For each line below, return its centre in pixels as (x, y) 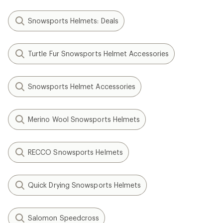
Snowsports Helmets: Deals (73, 21)
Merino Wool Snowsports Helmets (84, 119)
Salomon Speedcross (64, 218)
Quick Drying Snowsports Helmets (85, 185)
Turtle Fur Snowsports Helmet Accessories (99, 54)
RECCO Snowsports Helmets (75, 152)
